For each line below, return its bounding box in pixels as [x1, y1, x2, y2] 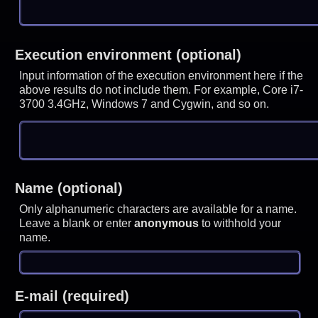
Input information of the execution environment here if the [19, 69, 304, 82]
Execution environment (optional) [14, 46, 241, 62]
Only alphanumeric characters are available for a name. [19, 203, 297, 216]
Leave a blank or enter [19, 217, 135, 230]
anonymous [134, 217, 199, 230]
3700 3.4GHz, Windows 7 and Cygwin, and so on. [19, 97, 270, 110]
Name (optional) [14, 180, 123, 197]
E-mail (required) [14, 288, 129, 305]
